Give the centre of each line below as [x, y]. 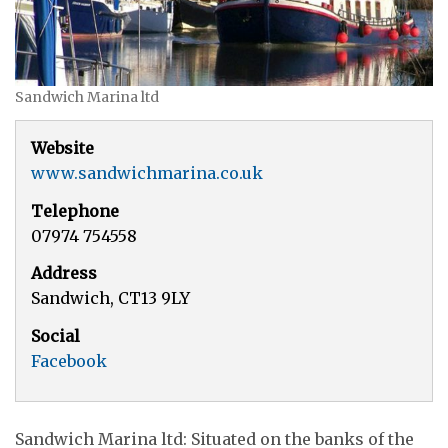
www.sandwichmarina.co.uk [147, 173]
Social [55, 335]
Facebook [69, 360]
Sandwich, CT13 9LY [110, 298]
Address [64, 273]
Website [62, 148]
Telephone [75, 210]
